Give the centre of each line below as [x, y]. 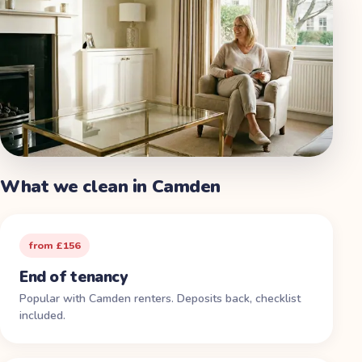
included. [42, 315]
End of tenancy [74, 277]
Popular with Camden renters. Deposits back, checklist [160, 298]
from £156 [55, 245]
